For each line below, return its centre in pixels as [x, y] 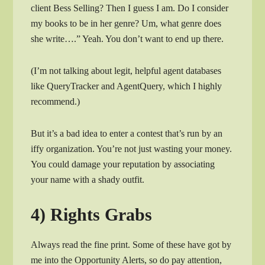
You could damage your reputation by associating [123, 164]
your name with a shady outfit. [88, 179]
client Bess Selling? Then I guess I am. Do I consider [130, 8]
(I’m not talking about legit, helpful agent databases [126, 70]
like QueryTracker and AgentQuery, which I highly [127, 86]
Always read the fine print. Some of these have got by [131, 244]
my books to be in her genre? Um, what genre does [126, 23]
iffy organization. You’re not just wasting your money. [132, 148]
